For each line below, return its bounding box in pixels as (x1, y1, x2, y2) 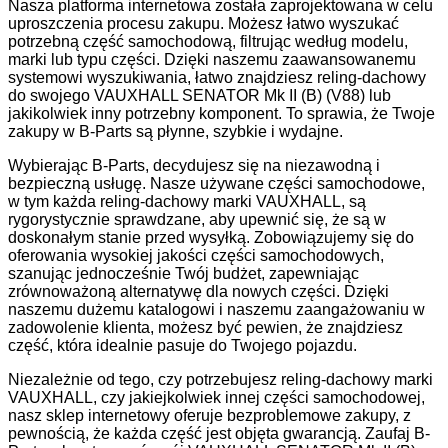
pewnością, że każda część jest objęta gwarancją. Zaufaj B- (8, 424, 430, 442)
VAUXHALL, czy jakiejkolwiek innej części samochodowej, (8, 388, 425, 406)
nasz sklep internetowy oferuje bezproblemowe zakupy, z (8, 406, 411, 424)
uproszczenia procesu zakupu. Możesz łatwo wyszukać (8, 14, 399, 32)
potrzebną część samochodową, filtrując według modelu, (8, 32, 408, 50)
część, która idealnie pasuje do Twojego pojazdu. (8, 336, 357, 354)
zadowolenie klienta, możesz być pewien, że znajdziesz (8, 318, 403, 336)
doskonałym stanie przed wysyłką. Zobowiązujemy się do (8, 228, 414, 246)
